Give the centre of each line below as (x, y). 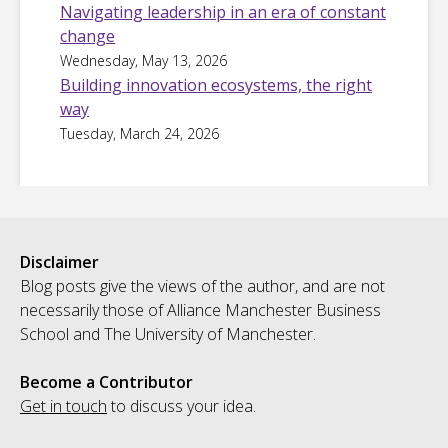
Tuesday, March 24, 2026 (139, 134)
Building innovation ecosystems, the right (216, 85)
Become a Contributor (106, 382)
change (87, 36)
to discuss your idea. (181, 406)
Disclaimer (59, 262)
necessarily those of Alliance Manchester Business (200, 310)
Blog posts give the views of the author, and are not (202, 286)
